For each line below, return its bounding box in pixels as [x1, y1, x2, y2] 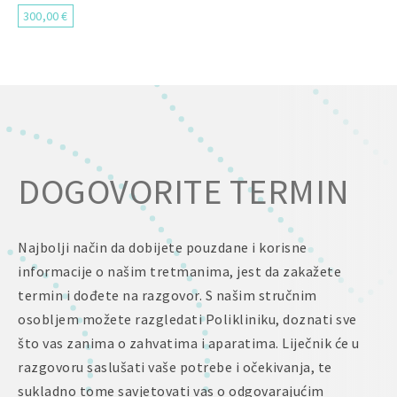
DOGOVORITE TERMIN [18, 169, 350, 214]
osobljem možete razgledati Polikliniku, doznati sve [18, 310, 357, 328]
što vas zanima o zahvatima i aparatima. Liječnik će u [18, 334, 360, 352]
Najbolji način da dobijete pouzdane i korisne [18, 238, 307, 256]
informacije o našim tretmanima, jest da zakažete [18, 262, 341, 280]
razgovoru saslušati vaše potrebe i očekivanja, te [18, 358, 332, 376]
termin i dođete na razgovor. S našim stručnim [18, 286, 317, 304]
